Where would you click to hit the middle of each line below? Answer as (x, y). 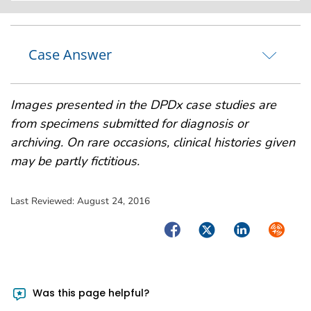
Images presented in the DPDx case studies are (143, 104)
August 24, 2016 (114, 201)
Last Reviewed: (44, 201)
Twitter (215, 228)
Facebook (188, 228)
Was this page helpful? (90, 293)
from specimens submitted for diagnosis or (129, 123)
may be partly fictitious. (75, 161)
